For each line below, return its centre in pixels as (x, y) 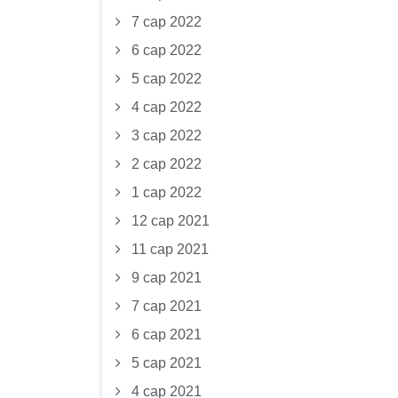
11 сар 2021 (170, 249)
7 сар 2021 (166, 306)
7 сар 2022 (166, 22)
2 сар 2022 (166, 164)
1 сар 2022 (166, 192)
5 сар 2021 (166, 363)
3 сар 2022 (166, 135)
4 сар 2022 (166, 107)
